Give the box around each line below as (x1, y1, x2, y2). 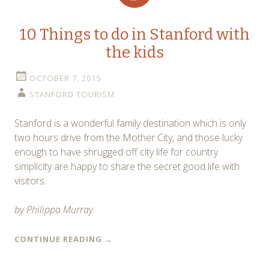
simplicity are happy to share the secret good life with (14, 159, 240, 173)
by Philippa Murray (14, 202, 93, 216)
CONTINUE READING (14, 233, 104, 244)
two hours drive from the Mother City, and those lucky (14, 130, 243, 144)
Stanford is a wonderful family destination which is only (14, 116, 246, 130)
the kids (105, 43, 164, 62)
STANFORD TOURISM (29, 88, 115, 100)
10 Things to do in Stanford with (19, 25, 250, 44)
